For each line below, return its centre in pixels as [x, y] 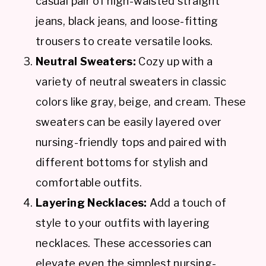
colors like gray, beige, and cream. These [141, 102]
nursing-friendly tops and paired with [131, 142]
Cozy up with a [175, 61]
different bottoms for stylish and [122, 162]
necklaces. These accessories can [124, 243]
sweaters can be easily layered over [129, 122]
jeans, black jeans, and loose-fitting [127, 21]
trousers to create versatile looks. [124, 41]
